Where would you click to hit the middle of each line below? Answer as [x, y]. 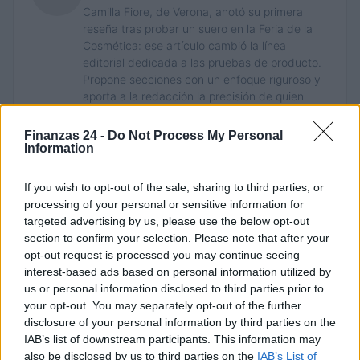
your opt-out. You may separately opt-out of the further [163, 305]
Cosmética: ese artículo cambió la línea [184, 45]
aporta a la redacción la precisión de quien [193, 96]
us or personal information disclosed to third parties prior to [174, 288]
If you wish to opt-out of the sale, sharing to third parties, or [174, 187]
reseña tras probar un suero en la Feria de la [198, 28]
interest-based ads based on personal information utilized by [178, 272]
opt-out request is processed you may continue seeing [162, 255]
